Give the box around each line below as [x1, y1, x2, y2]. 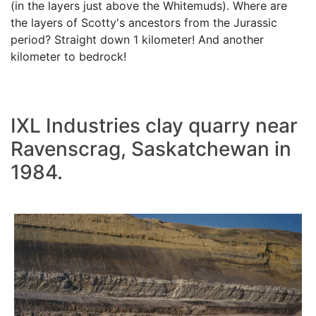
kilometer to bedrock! [11, 49, 126, 64]
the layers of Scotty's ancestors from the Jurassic [11, 16, 277, 30]
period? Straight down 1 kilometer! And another [11, 32, 264, 47]
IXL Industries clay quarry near [11, 114, 298, 138]
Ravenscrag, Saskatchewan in [11, 137, 291, 162]
